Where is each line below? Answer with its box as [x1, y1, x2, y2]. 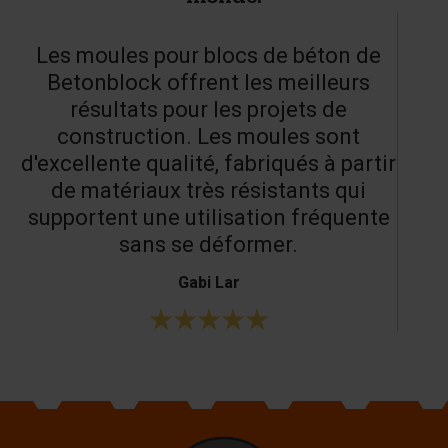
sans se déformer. [119, 231, 298, 257]
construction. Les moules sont [57, 123, 360, 149]
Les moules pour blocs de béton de [36, 42, 381, 68]
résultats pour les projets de [70, 96, 347, 122]
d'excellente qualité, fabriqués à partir [21, 150, 396, 176]
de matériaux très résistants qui [51, 177, 366, 203]
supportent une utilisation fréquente [27, 204, 390, 230]
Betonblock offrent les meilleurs [47, 69, 370, 95]
